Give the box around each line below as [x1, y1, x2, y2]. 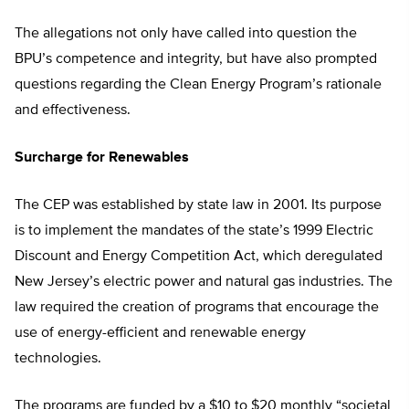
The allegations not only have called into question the [15, 26, 357, 42]
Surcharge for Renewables [15, 151, 189, 166]
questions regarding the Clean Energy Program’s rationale [15, 78, 382, 93]
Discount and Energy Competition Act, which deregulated [15, 249, 383, 265]
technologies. [15, 351, 101, 367]
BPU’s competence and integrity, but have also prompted [15, 52, 377, 68]
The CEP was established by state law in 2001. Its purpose [15, 198, 382, 214]
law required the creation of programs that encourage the [15, 300, 379, 316]
